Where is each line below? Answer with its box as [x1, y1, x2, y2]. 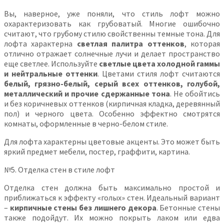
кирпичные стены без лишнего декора [9, 202, 156, 212]
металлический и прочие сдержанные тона [4, 88, 170, 98]
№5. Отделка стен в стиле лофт [4, 164, 115, 174]
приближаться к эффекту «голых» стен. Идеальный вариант [4, 192, 220, 202]
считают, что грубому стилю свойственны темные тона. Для [4, 28, 220, 38]
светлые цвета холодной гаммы [99, 58, 220, 68]
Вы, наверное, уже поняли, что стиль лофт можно [4, 8, 220, 18]
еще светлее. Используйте [4, 58, 99, 68]
